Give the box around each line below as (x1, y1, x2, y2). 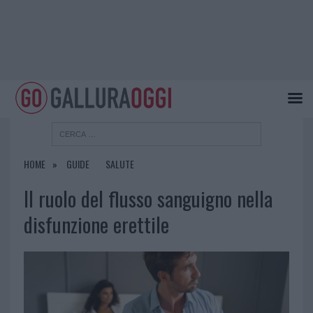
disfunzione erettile (23, 210, 169, 240)
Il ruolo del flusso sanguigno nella (23, 184, 272, 214)
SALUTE (105, 156, 134, 172)
